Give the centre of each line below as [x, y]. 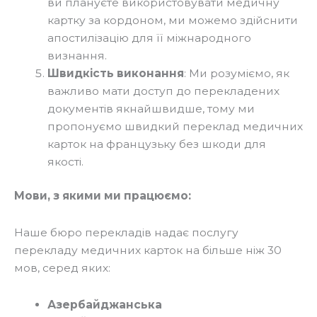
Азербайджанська [104, 305]
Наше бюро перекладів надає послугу [126, 233]
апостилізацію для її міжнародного [149, 38]
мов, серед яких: [62, 268]
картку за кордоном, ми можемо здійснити [172, 20]
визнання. [77, 55]
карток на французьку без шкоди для [156, 144]
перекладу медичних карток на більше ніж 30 [148, 250]
